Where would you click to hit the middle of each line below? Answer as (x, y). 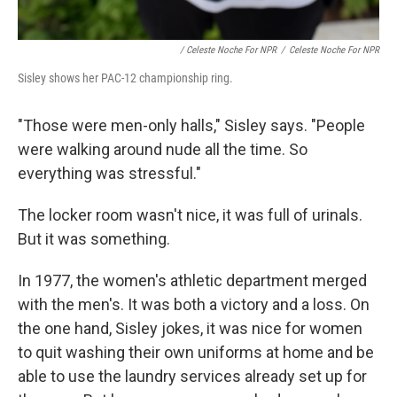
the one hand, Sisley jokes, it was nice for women (190, 329)
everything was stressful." (109, 174)
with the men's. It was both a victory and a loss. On (194, 305)
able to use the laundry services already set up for (192, 377)
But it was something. (94, 239)
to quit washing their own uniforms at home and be (196, 353)
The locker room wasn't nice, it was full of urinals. (190, 215)
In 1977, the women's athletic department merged (192, 281)
